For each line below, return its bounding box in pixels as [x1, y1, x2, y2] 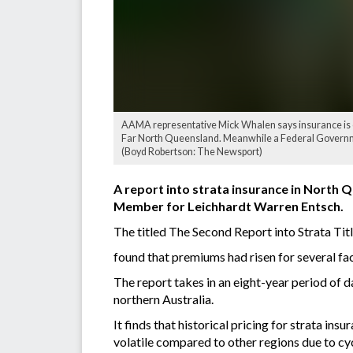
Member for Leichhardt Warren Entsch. [113, 199, 346, 214]
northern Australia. [113, 292, 214, 307]
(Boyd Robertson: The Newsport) [121, 146, 262, 158]
